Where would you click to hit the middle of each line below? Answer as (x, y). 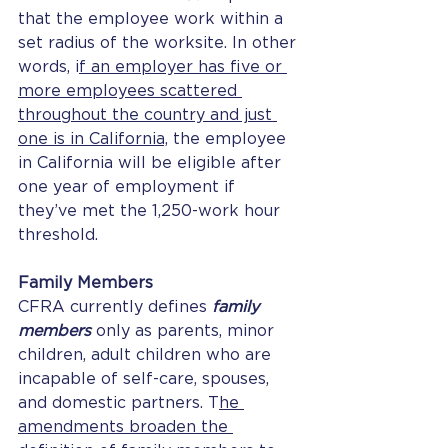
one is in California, (93, 139)
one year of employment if (129, 187)
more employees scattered (130, 91)
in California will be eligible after (152, 163)
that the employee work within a (153, 19)
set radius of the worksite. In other (159, 43)
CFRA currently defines (112, 307)
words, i (48, 67)
